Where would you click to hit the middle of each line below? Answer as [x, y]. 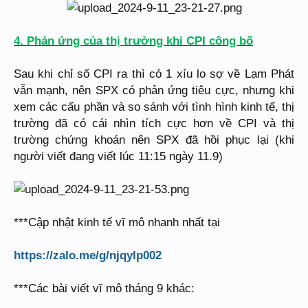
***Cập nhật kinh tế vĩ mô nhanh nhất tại [117, 222]
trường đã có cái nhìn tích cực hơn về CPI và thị [154, 123]
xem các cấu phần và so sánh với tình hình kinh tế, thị [154, 107]
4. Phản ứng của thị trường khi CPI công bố [133, 41]
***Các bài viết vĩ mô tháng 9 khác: [104, 288]
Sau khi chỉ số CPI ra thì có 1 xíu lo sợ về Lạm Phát [154, 74]
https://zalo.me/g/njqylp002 [88, 255]
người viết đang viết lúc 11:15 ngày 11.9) [118, 156]
